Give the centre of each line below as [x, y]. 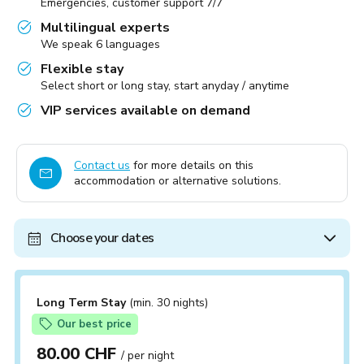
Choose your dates [102, 238]
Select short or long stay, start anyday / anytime [165, 86]
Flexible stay [82, 69]
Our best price [94, 324]
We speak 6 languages [100, 44]
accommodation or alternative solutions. [178, 181]
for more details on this [192, 165]
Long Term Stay [83, 303]
